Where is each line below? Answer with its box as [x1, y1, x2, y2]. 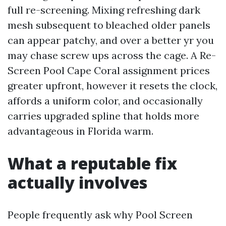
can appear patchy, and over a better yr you [8, 34, 214, 46]
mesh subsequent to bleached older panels [8, 19, 210, 31]
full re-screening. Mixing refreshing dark [8, 4, 200, 16]
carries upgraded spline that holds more [8, 109, 199, 122]
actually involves [8, 172, 147, 193]
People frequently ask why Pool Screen [8, 208, 193, 221]
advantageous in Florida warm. [8, 125, 153, 137]
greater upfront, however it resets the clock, [8, 79, 217, 92]
